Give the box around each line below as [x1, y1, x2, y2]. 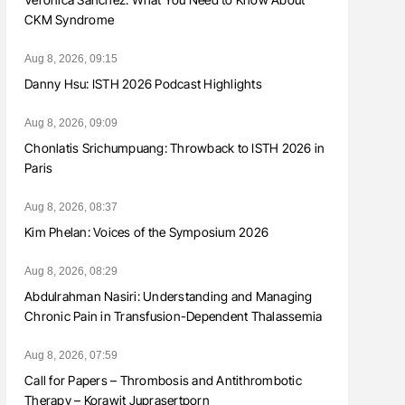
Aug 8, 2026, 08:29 [24, 265, 118, 278]
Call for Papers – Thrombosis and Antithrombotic [24, 372, 302, 389]
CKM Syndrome [24, 12, 114, 28]
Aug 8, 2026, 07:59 [24, 349, 118, 363]
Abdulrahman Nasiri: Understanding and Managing [24, 288, 313, 305]
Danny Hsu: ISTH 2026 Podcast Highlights [24, 76, 262, 92]
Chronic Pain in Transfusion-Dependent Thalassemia [24, 308, 323, 325]
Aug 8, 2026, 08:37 [24, 201, 118, 214]
